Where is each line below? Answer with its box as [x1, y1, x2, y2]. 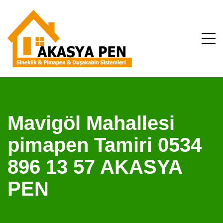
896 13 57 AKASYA [7, 156, 182, 178]
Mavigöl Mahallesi [7, 112, 175, 134]
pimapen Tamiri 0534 [7, 134, 202, 156]
